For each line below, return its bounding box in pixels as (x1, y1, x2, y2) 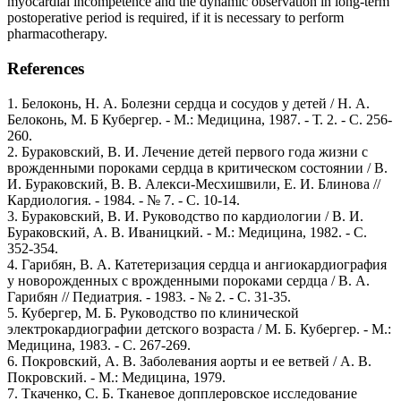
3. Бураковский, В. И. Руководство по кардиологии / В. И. (7, 208, 363, 224)
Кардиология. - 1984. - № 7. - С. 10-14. (7, 192, 240, 208)
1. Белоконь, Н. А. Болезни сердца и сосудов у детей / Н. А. (7, 95, 370, 111)
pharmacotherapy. (7, 26, 107, 42)
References (7, 59, 84, 79)
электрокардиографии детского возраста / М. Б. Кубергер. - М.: (7, 320, 391, 337)
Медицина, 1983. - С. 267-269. (7, 337, 191, 353)
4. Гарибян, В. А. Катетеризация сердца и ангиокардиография (7, 256, 387, 272)
